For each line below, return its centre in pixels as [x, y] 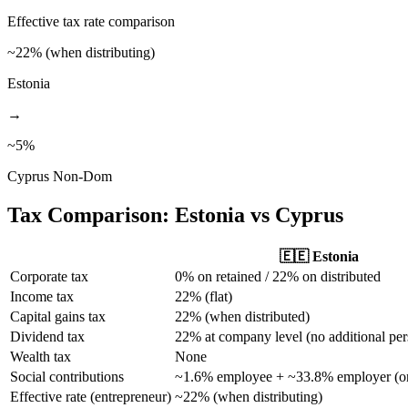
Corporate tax [49, 276]
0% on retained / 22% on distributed [278, 276]
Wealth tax [41, 356]
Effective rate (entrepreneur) [91, 396]
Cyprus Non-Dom [60, 176]
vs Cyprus [294, 214]
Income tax [42, 296]
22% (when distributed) [242, 316]
